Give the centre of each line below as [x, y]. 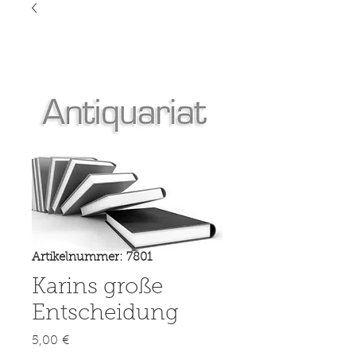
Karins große [97, 287]
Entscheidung [105, 313]
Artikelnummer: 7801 [92, 257]
